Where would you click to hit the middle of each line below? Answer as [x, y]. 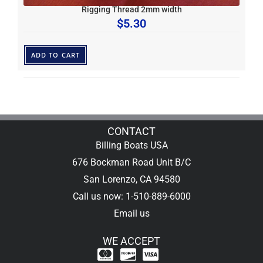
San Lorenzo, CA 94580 [131, 179]
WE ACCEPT [131, 241]
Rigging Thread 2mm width [131, 9]
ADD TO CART [55, 55]
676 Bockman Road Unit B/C [131, 162]
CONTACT [131, 131]
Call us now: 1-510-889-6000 [131, 196]
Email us [131, 213]
